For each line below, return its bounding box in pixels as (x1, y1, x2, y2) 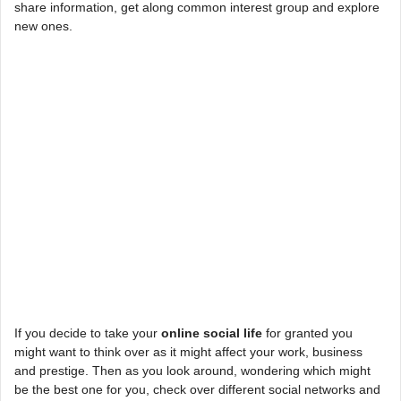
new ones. (14, 19, 73, 33)
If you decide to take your (14, 326, 161, 340)
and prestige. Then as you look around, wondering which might (14, 363, 371, 378)
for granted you (262, 326, 353, 340)
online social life (161, 326, 262, 340)
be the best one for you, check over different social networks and (14, 382, 380, 397)
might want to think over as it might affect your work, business (14, 345, 363, 359)
